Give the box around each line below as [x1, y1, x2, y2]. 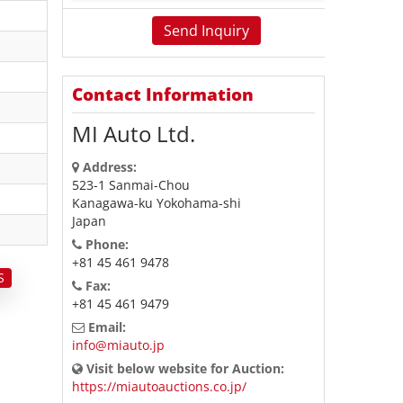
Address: [78, 158, 137, 175]
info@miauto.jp [71, 336, 165, 354]
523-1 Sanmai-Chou [71, 176, 190, 193]
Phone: [81, 236, 129, 253]
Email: [84, 318, 126, 336]
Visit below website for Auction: [82, 360, 284, 377]
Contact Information [71, 83, 254, 106]
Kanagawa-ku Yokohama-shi [71, 194, 241, 211]
